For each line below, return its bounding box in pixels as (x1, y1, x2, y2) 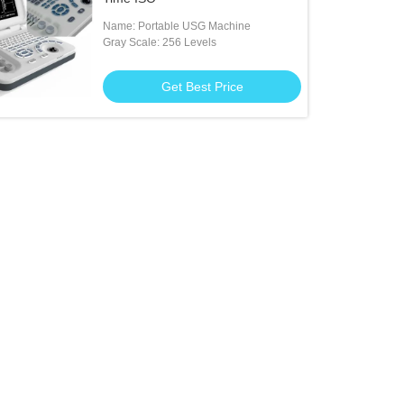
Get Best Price (161, 79, 243, 94)
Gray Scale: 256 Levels (103, 36, 217, 49)
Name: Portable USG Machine (103, 20, 252, 32)
